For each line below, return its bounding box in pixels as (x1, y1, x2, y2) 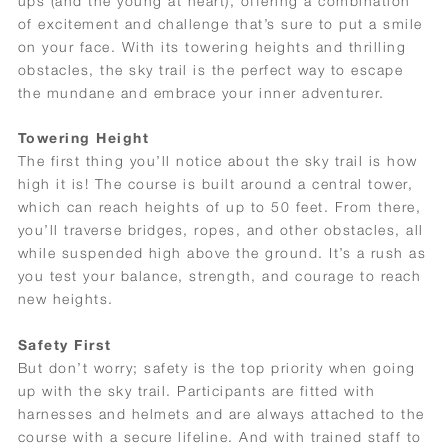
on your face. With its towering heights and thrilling (17, 37, 407, 55)
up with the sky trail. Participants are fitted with (17, 381, 376, 399)
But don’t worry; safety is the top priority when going (17, 358, 416, 376)
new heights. (17, 290, 114, 308)
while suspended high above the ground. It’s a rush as (17, 244, 427, 262)
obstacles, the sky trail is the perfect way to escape (17, 60, 404, 78)
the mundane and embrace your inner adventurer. (17, 83, 385, 101)
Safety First (17, 335, 112, 353)
